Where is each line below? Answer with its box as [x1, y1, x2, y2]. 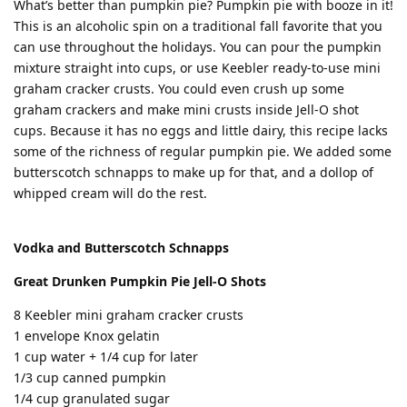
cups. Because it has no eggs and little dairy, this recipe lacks [14, 122, 388, 139]
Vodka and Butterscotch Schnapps [14, 239, 229, 256]
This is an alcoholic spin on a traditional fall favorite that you [14, 17, 382, 35]
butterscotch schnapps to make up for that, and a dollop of [14, 164, 373, 181]
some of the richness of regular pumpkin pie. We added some [14, 143, 392, 160]
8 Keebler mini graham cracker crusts [14, 306, 243, 323]
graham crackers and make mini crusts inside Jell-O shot [14, 101, 359, 118]
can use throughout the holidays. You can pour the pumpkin [14, 38, 382, 55]
